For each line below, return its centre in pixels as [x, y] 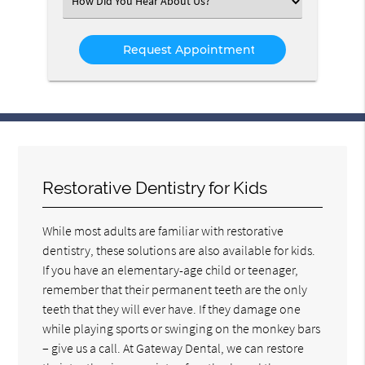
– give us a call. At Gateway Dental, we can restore [174, 347]
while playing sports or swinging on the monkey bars [182, 328]
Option [92, 35]
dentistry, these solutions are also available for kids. [179, 250]
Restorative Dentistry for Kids [155, 187]
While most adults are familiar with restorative [163, 230]
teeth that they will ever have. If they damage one [172, 308]
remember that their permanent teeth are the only [175, 289]
